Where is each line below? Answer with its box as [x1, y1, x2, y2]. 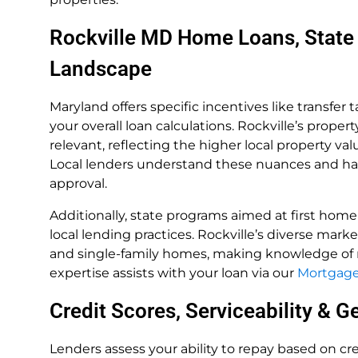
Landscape [50, 57, 152, 81]
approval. [50, 176, 107, 191]
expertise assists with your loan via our [50, 265, 297, 280]
